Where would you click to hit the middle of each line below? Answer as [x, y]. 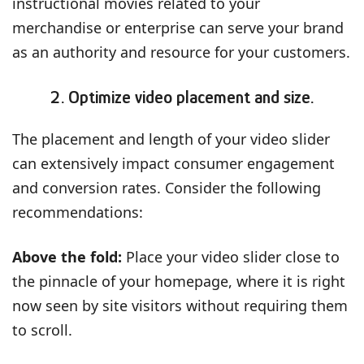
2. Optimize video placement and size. [182, 97]
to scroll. [42, 329]
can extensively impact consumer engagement [173, 163]
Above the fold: [69, 256]
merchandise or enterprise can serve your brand [178, 27]
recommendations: [78, 212]
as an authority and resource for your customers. [181, 52]
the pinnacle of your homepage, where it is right [179, 281]
